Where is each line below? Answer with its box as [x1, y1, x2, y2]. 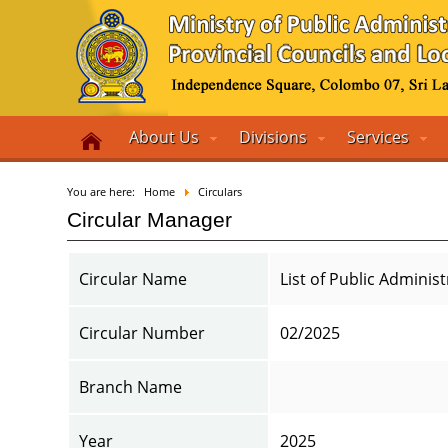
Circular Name [79, 268, 188, 290]
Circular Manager [67, 208, 233, 232]
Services [347, 126, 410, 148]
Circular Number [79, 322, 206, 344]
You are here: [67, 184, 142, 199]
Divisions [239, 126, 308, 148]
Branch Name [79, 376, 183, 398]
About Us [129, 126, 200, 148]
